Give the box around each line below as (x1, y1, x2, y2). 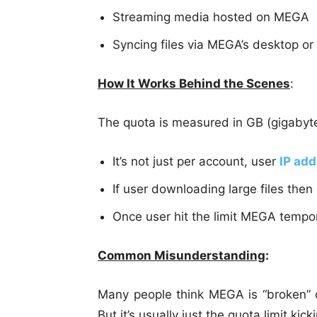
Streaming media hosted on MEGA (113, 10, 309, 25)
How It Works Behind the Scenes (98, 76, 290, 91)
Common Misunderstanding (98, 248, 265, 263)
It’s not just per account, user (113, 154, 279, 169)
